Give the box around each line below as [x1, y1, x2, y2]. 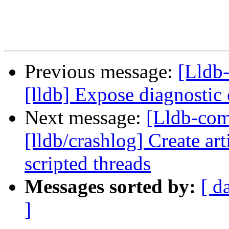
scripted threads [25, 152, 151, 175]
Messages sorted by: [25, 175, 196, 198]
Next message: [25, 106, 146, 129]
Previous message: [25, 60, 178, 83]
